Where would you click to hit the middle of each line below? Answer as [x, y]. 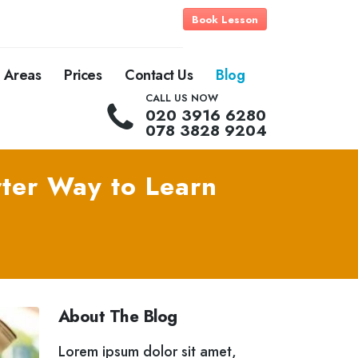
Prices [83, 75]
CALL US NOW [182, 98]
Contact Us [159, 75]
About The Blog [118, 316]
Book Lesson [225, 19]
